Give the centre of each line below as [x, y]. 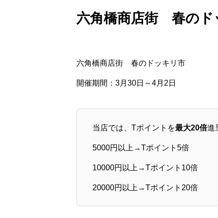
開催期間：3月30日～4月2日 [126, 83]
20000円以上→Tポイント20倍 [145, 187]
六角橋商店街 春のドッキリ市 [131, 63]
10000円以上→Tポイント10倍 [145, 167]
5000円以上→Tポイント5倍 [141, 147]
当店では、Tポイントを [134, 127]
